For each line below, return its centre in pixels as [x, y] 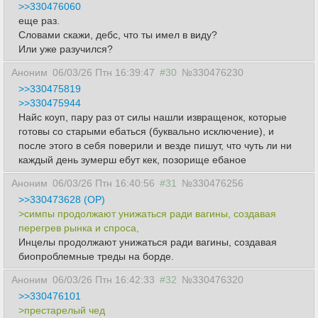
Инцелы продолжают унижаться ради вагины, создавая [148, 242]
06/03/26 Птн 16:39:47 [104, 72]
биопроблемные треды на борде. [96, 256]
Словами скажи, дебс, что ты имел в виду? [118, 35]
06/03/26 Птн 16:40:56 [104, 183]
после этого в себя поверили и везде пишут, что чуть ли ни [155, 146]
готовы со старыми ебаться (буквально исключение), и [146, 131]
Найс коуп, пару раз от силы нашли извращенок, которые [153, 117]
